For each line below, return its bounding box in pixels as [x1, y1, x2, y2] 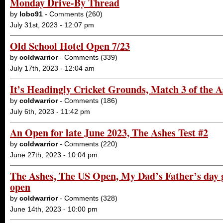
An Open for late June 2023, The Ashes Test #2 [10, 125, 208, 140]
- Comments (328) [58, 194, 117, 202]
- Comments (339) [58, 53, 117, 61]
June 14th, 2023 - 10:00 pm [10, 205, 98, 213]
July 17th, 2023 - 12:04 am [10, 64, 95, 72]
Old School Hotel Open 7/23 [10, 39, 130, 53]
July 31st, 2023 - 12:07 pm [10, 21, 94, 29]
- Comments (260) [43, 10, 103, 18]
